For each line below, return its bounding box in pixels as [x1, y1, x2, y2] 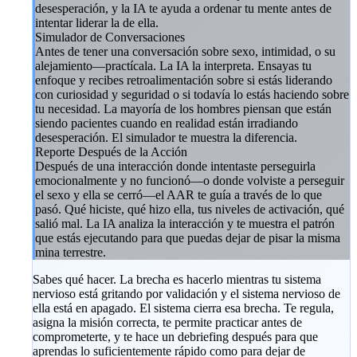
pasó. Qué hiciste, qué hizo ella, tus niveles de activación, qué [35, 202, 344, 216]
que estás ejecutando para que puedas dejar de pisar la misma [35, 230, 340, 245]
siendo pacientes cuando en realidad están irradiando [35, 116, 298, 130]
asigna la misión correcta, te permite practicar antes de [33, 315, 302, 329]
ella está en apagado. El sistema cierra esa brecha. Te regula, [33, 300, 334, 315]
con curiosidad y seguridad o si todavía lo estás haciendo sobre [35, 87, 349, 101]
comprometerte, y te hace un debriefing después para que [33, 329, 318, 343]
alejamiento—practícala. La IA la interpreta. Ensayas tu [35, 58, 312, 73]
